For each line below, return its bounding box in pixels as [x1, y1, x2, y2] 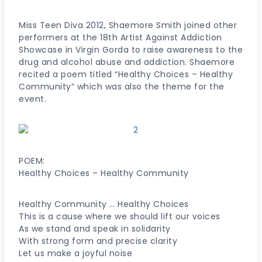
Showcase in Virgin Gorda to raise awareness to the [19, 43, 243, 56]
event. [19, 92, 46, 105]
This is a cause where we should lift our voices [19, 210, 220, 222]
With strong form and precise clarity [19, 235, 177, 247]
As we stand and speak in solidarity [19, 222, 171, 235]
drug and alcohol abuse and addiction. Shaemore [19, 56, 235, 68]
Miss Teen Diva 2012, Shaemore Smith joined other [19, 19, 237, 31]
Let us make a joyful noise [19, 247, 132, 259]
